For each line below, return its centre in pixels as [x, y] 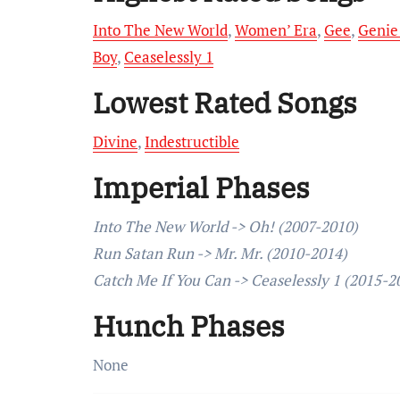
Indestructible [192, 142]
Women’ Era [276, 30]
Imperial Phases [201, 187]
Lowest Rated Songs [225, 103]
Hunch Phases [189, 326]
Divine [115, 142]
